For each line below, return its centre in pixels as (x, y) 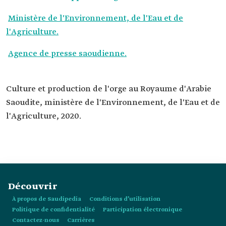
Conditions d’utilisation (125, 200)
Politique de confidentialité (53, 210)
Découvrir (33, 187)
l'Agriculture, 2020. (44, 117)
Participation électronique (143, 210)
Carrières (81, 221)
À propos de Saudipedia (47, 200)
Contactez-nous (36, 221)
